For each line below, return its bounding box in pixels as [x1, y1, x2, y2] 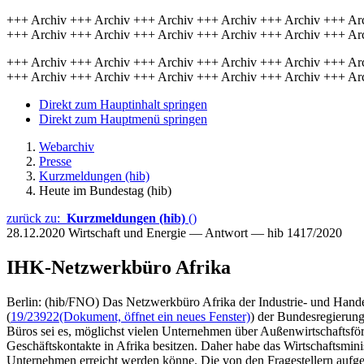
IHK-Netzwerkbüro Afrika [6, 256, 231, 278]
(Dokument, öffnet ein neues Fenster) [59, 309, 250, 323]
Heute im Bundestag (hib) [39, 184, 171, 197]
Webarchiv [39, 140, 94, 154]
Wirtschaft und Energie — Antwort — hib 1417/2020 [68, 226, 342, 240]
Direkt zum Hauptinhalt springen [39, 97, 207, 111]
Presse [39, 154, 71, 168]
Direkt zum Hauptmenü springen [39, 112, 207, 126]
